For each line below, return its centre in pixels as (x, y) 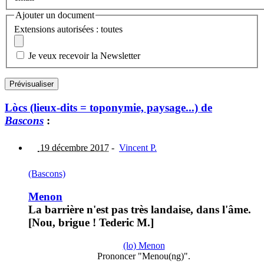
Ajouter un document (55, 15)
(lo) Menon (144, 245)
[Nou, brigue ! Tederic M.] (91, 222)
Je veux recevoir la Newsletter (84, 55)
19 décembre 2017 (73, 148)
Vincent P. (138, 148)
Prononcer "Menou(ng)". (144, 256)
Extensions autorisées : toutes (68, 29)
